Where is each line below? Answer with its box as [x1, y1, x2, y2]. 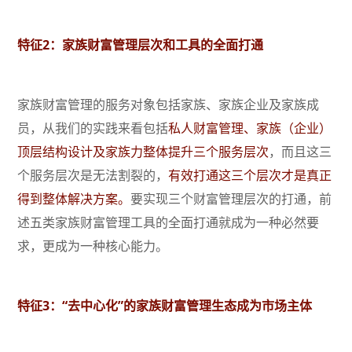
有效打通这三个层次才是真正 [168, 167, 332, 185]
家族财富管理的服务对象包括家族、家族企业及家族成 [17, 96, 320, 114]
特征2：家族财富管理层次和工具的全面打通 [17, 36, 264, 54]
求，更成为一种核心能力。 [17, 237, 169, 255]
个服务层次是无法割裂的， [17, 167, 169, 185]
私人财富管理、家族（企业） [168, 119, 332, 137]
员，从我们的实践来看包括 [17, 119, 169, 137]
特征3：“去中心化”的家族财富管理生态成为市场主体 [17, 297, 313, 315]
